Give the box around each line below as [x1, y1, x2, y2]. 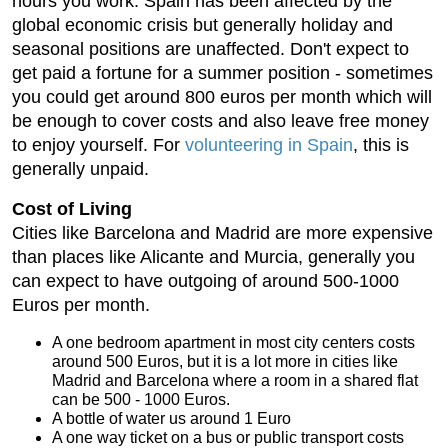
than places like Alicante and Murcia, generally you [12, 247, 415, 268]
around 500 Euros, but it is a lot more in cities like [52, 353, 398, 371]
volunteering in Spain [185, 135, 353, 156]
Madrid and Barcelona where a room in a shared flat [52, 372, 418, 390]
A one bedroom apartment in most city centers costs [52, 334, 415, 352]
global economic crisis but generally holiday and [12, 15, 393, 36]
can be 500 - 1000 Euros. [52, 391, 230, 409]
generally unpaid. [12, 159, 149, 180]
